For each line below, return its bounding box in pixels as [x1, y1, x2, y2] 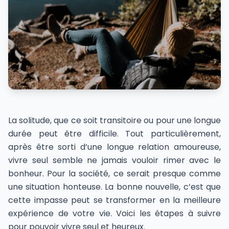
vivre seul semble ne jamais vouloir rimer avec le [8, 154, 221, 167]
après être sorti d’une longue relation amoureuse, [8, 141, 221, 153]
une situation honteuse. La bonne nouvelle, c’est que [8, 181, 221, 193]
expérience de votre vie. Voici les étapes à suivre [8, 208, 221, 220]
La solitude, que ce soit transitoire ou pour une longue [8, 114, 221, 127]
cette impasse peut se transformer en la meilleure [8, 194, 221, 207]
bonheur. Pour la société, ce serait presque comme [8, 168, 221, 180]
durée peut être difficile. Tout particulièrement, [8, 128, 221, 140]
